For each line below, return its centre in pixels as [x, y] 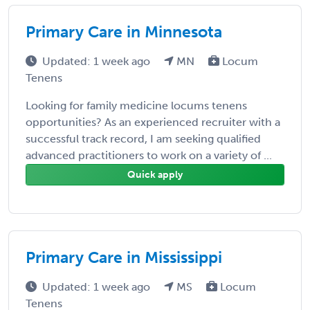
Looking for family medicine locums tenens [136, 105]
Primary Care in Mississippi [124, 257]
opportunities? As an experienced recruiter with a [153, 122]
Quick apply [155, 174]
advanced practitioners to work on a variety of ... [149, 155]
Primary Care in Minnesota [124, 31]
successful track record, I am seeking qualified [143, 138]
